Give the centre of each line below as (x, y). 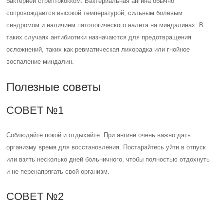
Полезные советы (54, 87)
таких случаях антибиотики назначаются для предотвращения (99, 37)
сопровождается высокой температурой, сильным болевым (95, 13)
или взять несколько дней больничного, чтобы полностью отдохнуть (108, 159)
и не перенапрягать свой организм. (58, 172)
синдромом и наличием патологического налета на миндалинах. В (105, 25)
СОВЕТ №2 (35, 196)
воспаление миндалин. (40, 62)
